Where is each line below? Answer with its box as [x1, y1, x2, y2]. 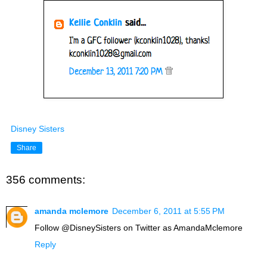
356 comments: [6, 173, 85, 187]
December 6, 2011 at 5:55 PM [112, 206, 225, 216]
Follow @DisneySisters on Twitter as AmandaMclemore [35, 222, 243, 232]
